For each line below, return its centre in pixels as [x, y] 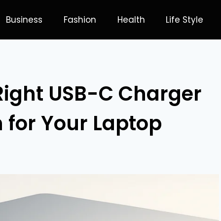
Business [24, 19]
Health [131, 19]
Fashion [80, 19]
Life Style [185, 19]
